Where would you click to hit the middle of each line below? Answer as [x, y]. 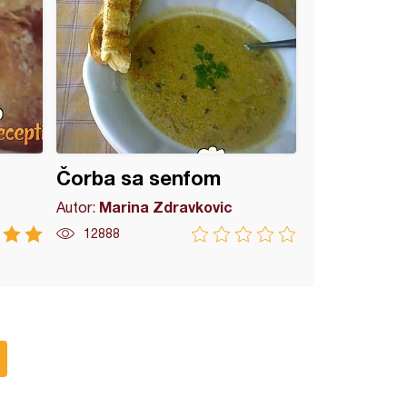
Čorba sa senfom [139, 178]
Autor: [78, 207]
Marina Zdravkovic [166, 207]
